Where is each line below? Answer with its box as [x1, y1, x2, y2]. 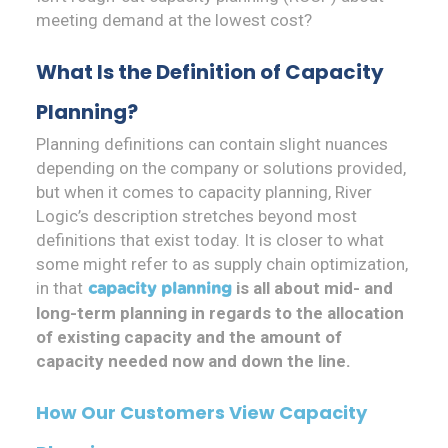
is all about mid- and [232, 278, 393, 299]
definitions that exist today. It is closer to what [36, 230, 384, 251]
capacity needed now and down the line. [36, 351, 351, 372]
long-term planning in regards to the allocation [36, 303, 404, 324]
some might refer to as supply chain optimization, [36, 254, 408, 275]
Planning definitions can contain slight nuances [36, 134, 388, 155]
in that [36, 278, 83, 299]
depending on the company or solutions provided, [36, 158, 406, 179]
